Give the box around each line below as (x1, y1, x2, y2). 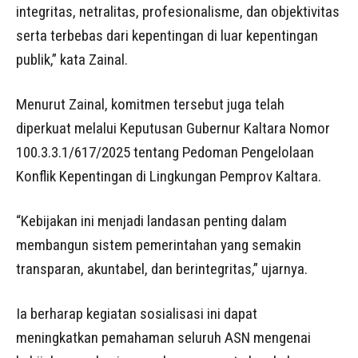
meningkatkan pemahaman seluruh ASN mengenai (16, 328, 311, 347)
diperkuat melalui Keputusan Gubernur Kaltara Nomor (16, 118, 330, 137)
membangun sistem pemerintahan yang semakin (16, 235, 301, 254)
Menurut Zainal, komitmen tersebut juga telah (16, 94, 284, 113)
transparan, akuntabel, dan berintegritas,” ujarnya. (16, 259, 308, 278)
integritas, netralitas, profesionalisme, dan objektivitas (16, 2, 340, 21)
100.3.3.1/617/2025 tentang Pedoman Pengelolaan (16, 142, 314, 161)
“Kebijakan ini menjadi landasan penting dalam (16, 211, 287, 230)
